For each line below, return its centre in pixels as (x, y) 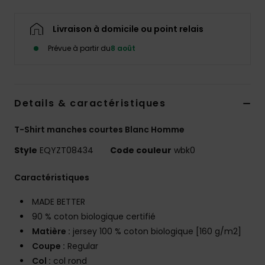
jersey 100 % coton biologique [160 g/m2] (156, 232)
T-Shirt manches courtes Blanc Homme (99, 130)
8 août (123, 49)
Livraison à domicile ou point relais (128, 29)
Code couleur (141, 151)
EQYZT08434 (67, 151)
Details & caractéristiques (90, 104)
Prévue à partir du (79, 49)
